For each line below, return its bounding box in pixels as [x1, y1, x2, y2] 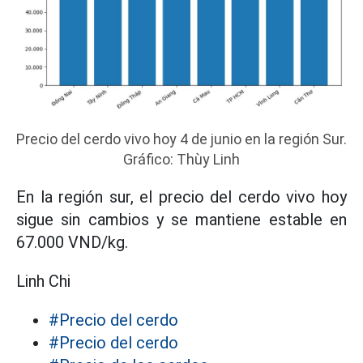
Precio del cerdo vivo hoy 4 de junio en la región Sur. [16, 130, 347, 147]
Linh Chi [16, 271, 70, 291]
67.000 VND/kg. [16, 233, 128, 252]
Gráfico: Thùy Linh [123, 151, 240, 168]
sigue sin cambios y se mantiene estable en [16, 210, 347, 229]
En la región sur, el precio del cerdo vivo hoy [16, 187, 347, 207]
